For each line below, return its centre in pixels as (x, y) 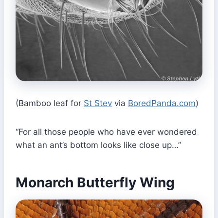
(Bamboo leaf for (50, 103)
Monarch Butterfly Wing (95, 182)
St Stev (98, 103)
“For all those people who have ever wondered (106, 132)
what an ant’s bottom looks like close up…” (98, 145)
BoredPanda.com (162, 103)
